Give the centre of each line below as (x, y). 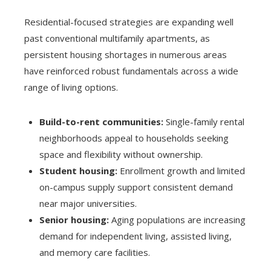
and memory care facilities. (95, 252)
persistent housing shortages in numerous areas (126, 54)
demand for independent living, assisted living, (135, 236)
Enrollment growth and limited (181, 170)
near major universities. (88, 203)
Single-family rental (204, 121)
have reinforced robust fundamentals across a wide (131, 70)
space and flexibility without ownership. (121, 154)
